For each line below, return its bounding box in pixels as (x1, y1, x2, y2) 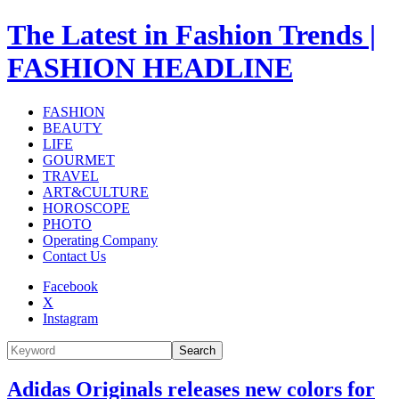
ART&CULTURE (43, 183, 149, 199)
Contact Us (43, 248, 106, 264)
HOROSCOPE (43, 199, 130, 216)
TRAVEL (43, 167, 99, 183)
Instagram (43, 310, 98, 326)
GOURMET (43, 151, 115, 167)
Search (179, 343, 216, 357)
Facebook (43, 278, 98, 294)
